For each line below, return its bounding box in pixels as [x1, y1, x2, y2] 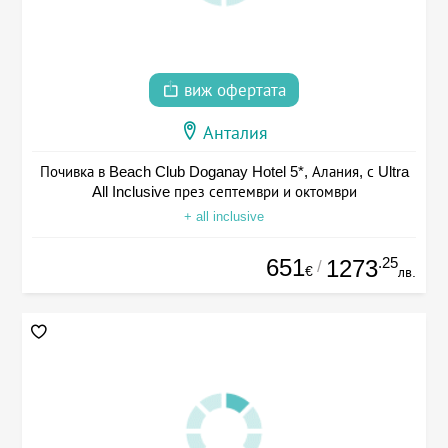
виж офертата [179, 81, 286, 101]
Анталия [203, 123, 268, 144]
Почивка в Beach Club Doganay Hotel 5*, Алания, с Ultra [39, 163, 409, 181]
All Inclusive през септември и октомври [91, 183, 357, 201]
